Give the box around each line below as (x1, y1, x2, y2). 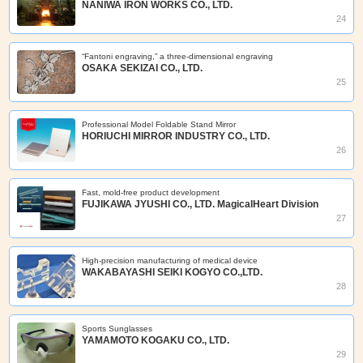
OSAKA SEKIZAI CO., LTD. (82, 62, 203, 74)
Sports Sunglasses (82, 323, 153, 333)
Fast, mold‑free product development (82, 187, 220, 197)
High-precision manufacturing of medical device (82, 255, 258, 265)
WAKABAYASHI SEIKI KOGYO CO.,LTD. (82, 266, 263, 278)
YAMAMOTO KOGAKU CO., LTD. (82, 334, 230, 346)
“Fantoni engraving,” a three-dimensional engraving (82, 51, 274, 61)
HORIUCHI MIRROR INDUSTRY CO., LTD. (82, 130, 271, 142)
